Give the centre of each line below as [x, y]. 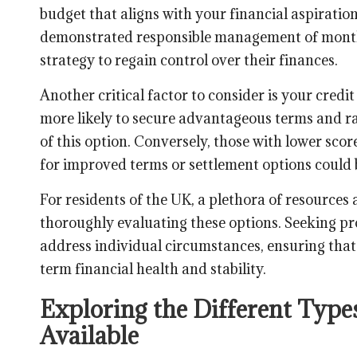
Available [89, 335]
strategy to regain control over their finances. [189, 60]
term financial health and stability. [153, 269]
